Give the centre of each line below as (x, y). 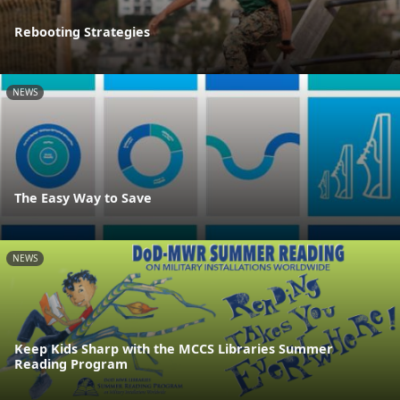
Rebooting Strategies (82, 31)
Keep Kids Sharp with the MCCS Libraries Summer (174, 349)
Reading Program (71, 364)
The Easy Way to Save (83, 198)
